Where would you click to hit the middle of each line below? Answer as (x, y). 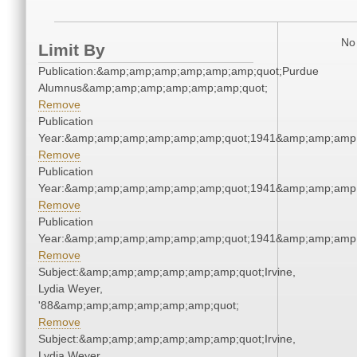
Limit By (72, 50)
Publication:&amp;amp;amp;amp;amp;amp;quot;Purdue (178, 71)
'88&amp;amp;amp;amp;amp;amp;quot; (139, 306)
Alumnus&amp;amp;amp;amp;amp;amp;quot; (153, 88)
